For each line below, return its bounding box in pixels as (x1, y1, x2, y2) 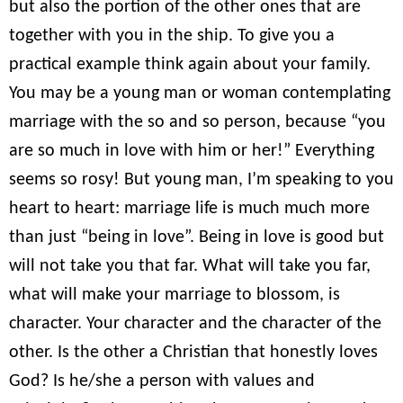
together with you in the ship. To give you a (9, 26, 335, 45)
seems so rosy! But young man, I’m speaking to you (9, 170, 394, 189)
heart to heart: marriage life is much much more (9, 199, 370, 218)
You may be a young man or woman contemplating (9, 84, 390, 103)
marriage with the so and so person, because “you (9, 112, 386, 131)
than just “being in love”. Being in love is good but (9, 228, 384, 246)
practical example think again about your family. (9, 55, 371, 74)
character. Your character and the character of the (9, 314, 381, 333)
